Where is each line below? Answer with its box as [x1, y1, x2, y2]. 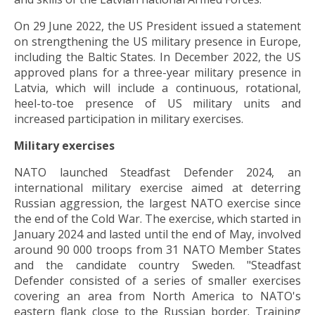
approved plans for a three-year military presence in [14, 64, 301, 80]
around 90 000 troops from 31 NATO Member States [14, 241, 301, 257]
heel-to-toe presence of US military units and [14, 95, 301, 111]
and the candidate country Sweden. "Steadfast [14, 257, 301, 273]
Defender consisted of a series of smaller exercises [14, 272, 301, 288]
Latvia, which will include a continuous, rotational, [14, 79, 301, 96]
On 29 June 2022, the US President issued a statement [14, 18, 301, 34]
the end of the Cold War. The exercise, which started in [14, 210, 301, 226]
